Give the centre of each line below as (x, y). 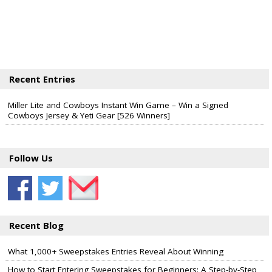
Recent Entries (42, 79)
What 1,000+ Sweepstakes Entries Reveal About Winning (116, 251)
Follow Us (31, 158)
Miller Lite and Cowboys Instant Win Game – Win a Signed (118, 105)
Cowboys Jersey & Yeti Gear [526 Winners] (89, 115)
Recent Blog (36, 225)
